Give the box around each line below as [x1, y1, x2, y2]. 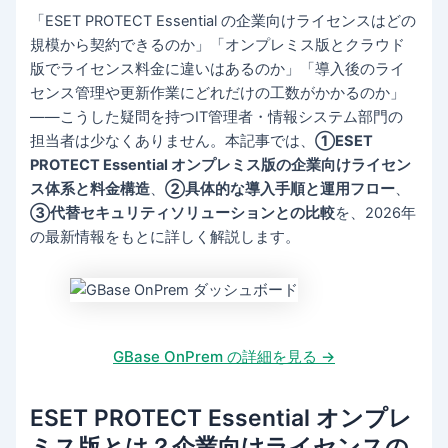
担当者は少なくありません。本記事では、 [30, 131, 316, 150]
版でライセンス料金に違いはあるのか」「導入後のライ [30, 59, 406, 78]
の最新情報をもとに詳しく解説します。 [30, 227, 301, 246]
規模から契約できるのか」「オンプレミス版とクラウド [30, 35, 406, 54]
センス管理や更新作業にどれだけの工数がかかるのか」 [30, 83, 406, 102]
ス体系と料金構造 [30, 179, 151, 198]
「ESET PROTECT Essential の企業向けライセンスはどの [30, 11, 417, 30]
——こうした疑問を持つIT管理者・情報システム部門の [30, 107, 404, 126]
